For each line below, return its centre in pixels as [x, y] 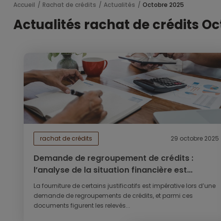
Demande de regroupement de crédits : [113, 158]
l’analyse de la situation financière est [110, 170]
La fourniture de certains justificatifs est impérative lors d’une [124, 186]
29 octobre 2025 [195, 138]
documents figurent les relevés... [82, 205]
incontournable [64, 182]
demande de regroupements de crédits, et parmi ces [113, 196]
